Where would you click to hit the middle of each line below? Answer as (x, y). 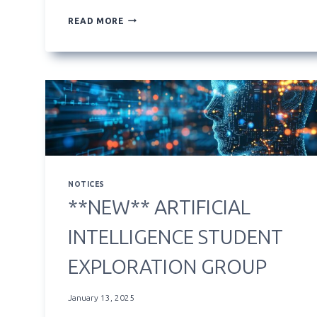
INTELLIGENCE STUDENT (175, 238)
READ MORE (96, 21)
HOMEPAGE (150, 45)
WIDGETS (145, 58)
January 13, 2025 (101, 298)
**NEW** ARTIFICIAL (159, 208)
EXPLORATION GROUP (167, 267)
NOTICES (86, 184)
